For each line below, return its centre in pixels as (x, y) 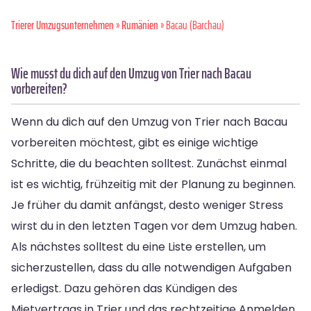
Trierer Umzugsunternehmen (62, 25)
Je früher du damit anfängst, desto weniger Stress (147, 205)
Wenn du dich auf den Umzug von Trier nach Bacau (149, 121)
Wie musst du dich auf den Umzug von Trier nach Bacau (131, 73)
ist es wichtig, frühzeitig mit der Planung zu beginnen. (153, 184)
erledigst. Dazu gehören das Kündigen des (124, 288)
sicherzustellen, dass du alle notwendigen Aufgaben (151, 267)
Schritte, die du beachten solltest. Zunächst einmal (149, 163)
